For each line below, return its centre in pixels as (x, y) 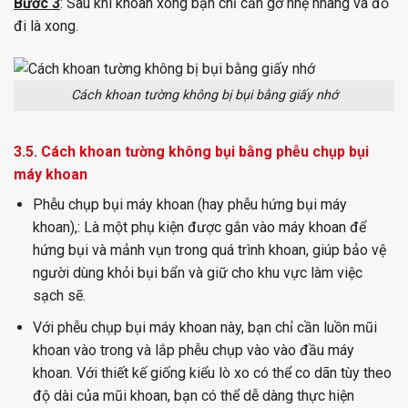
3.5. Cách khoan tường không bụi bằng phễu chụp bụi (191, 152)
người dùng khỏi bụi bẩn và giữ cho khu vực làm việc (197, 273)
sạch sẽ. (59, 296)
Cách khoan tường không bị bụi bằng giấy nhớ (204, 96)
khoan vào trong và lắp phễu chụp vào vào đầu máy (193, 350)
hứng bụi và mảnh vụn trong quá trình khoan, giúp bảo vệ (209, 250)
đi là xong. (46, 25)
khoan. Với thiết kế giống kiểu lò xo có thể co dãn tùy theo (212, 372)
